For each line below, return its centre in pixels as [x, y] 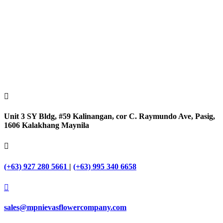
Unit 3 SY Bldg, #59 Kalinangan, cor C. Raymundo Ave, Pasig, [110, 116]
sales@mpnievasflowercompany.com [65, 208]
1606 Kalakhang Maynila [47, 125]
